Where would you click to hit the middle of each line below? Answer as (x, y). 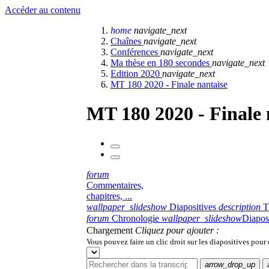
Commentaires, (115, 185)
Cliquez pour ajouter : (177, 230)
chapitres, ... (109, 196)
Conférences (135, 52)
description (240, 207)
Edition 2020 (136, 74)
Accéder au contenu (43, 10)
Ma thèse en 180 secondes (161, 63)
